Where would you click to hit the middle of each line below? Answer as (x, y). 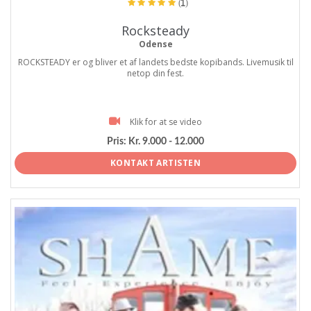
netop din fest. (155, 74)
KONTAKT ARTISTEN (155, 163)
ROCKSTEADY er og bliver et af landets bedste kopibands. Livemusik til (155, 62)
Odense (155, 44)
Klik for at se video (166, 122)
